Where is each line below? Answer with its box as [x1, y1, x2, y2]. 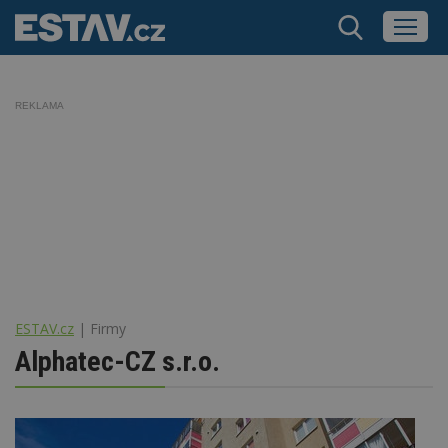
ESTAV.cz [15, 318, 74, 338]
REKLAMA [15, 100, 64, 111]
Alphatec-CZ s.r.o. [15, 344, 220, 378]
